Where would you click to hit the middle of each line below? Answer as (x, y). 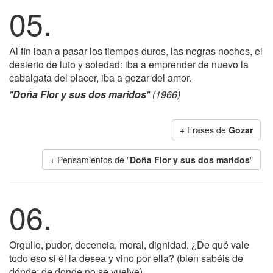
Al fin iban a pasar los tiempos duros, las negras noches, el (136, 51)
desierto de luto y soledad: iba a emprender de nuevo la (129, 64)
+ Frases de (204, 130)
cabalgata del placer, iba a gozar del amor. (100, 78)
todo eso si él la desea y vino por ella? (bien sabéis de (126, 258)
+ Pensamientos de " (90, 160)
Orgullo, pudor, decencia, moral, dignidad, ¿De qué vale (129, 245)
